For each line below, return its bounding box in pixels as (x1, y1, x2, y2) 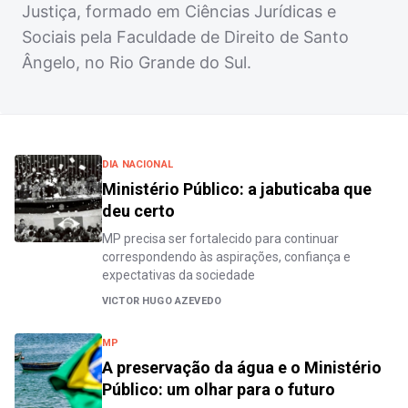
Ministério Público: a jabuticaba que (102, 179, 372, 199)
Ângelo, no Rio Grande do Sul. (22, 53, 251, 72)
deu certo (102, 201, 175, 220)
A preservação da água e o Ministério (102, 358, 382, 377)
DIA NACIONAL (102, 158, 173, 170)
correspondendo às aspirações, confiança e (102, 250, 351, 264)
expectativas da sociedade (102, 268, 255, 282)
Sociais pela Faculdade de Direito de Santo (22, 27, 349, 46)
